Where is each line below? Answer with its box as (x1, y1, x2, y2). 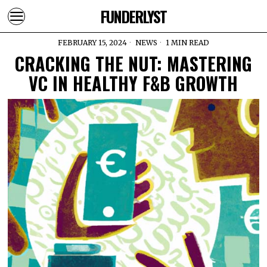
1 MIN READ (163, 38, 209, 47)
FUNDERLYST (100, 5, 167, 27)
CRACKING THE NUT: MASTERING (14, 50, 252, 77)
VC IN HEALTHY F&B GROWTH (29, 70, 238, 97)
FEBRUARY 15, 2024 (57, 38, 127, 47)
